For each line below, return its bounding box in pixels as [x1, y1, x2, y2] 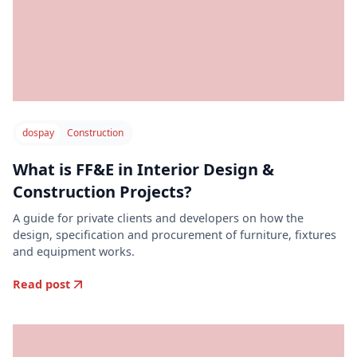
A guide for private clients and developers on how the [13, 210, 304, 226]
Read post [13, 277, 70, 292]
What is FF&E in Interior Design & [13, 159, 274, 181]
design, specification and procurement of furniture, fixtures [13, 227, 336, 243]
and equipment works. [13, 244, 135, 260]
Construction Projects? [13, 181, 192, 203]
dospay [22, 126, 54, 140]
